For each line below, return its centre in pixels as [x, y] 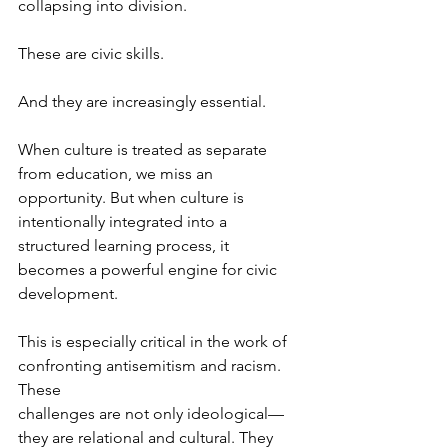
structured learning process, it [125, 245]
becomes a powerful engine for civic [149, 269]
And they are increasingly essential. [142, 101]
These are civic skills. [91, 53]
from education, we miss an [117, 173]
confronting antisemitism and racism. [151, 365]
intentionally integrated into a [124, 221]
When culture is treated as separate [144, 149]
